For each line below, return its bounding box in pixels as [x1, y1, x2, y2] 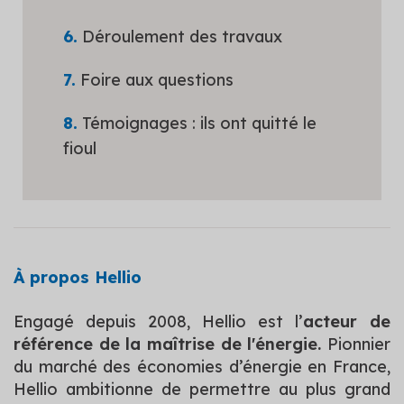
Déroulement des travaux [82, 25, 282, 47]
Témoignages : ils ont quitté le [82, 112, 317, 133]
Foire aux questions [80, 69, 234, 90]
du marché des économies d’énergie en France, [14, 355, 390, 377]
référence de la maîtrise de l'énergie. [14, 333, 327, 354]
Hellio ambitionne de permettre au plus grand [14, 378, 390, 399]
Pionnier [327, 333, 390, 354]
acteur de [303, 310, 390, 332]
